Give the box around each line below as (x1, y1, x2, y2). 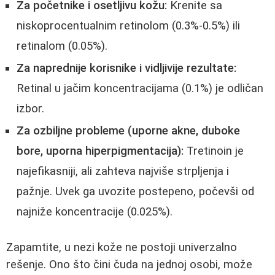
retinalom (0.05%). (17, 39, 107, 53)
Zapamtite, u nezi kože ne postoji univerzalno (6, 241, 237, 255)
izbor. (17, 102, 44, 116)
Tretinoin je (184, 144, 244, 158)
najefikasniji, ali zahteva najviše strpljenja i (17, 165, 229, 179)
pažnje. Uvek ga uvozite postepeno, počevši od (17, 185, 254, 199)
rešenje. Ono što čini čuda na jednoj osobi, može (6, 258, 252, 272)
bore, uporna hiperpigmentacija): (17, 144, 184, 158)
